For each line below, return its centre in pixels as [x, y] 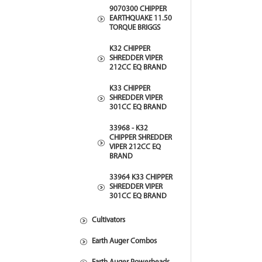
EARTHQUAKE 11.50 [141, 18]
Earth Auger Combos [124, 241]
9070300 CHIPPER [138, 9]
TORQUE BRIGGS [135, 28]
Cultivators [108, 220]
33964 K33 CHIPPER [141, 177]
